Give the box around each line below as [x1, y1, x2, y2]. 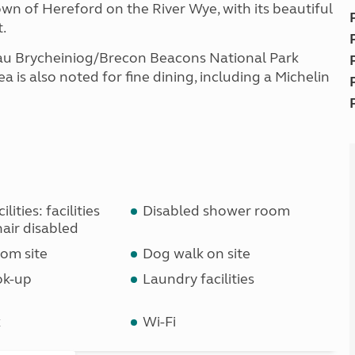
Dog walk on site [143, 245, 251, 262]
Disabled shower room [143, 202, 291, 219]
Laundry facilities [143, 270, 255, 288]
